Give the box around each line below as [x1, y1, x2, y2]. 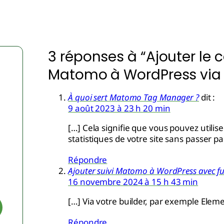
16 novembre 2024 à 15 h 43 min [68, 176, 198, 187]
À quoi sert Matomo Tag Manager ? [68, 91, 199, 103]
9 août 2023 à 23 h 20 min [68, 102, 170, 114]
